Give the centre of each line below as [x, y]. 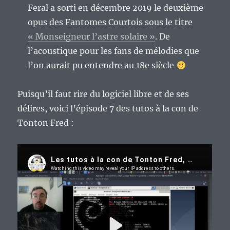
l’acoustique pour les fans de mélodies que [114, 51]
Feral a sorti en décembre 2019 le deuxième [116, 8]
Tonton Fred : [46, 123]
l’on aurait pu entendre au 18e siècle [102, 65]
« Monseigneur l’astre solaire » [92, 37]
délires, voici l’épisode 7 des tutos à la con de [108, 109]
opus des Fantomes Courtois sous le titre [110, 22]
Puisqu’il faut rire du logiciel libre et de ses [103, 94]
